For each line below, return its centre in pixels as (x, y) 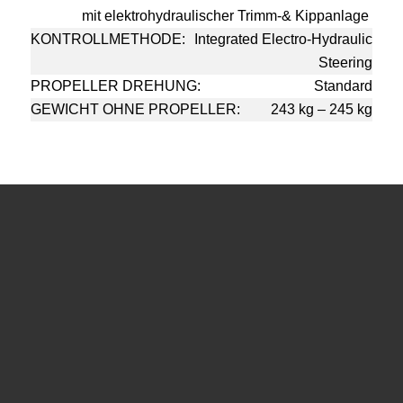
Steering (346, 62)
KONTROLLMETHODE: (107, 39)
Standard (344, 85)
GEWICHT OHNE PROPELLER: (135, 109)
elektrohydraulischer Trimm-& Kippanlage (239, 15)
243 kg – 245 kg (322, 109)
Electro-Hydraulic (318, 39)
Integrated (228, 39)
